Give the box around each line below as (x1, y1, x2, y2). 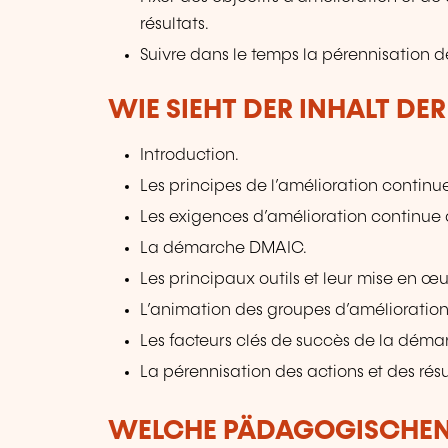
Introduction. (140, 146, 240, 164)
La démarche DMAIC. (140, 240, 308, 258)
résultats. (140, 15, 210, 33)
